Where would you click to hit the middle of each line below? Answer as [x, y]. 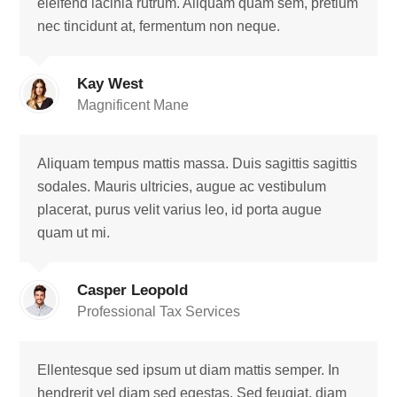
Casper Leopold [133, 290]
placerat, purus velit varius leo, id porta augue [180, 210]
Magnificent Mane [133, 105]
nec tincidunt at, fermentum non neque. [159, 26]
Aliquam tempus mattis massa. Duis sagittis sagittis [198, 163]
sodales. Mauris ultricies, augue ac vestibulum [182, 187]
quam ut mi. [74, 233]
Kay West [111, 83]
